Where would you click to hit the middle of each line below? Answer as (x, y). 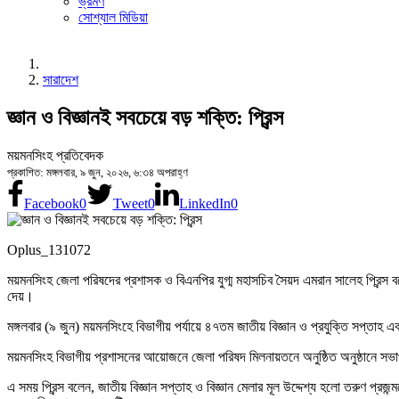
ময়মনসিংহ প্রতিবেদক (55, 155)
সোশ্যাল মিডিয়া (113, 17)
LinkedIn (204, 203)
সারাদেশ (61, 80)
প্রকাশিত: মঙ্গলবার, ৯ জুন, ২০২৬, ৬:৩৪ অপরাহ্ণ (98, 172)
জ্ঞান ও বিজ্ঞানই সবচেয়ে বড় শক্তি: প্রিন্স (145, 117)
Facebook (51, 203)
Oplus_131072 (49, 249)
